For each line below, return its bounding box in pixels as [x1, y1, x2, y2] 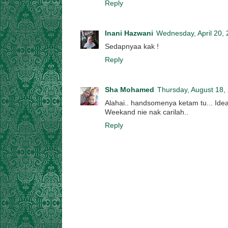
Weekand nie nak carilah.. [105, 108, 188, 117]
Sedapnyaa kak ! [105, 43, 159, 51]
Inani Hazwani [105, 30, 153, 38]
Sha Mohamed [105, 86, 154, 94]
